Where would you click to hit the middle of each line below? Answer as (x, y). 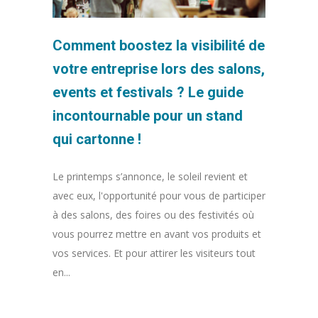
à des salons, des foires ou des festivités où (153, 214)
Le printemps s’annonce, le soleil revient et (150, 176)
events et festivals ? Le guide (148, 92)
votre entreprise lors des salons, (159, 68)
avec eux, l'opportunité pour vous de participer (159, 195)
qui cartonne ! (97, 139)
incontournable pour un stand (148, 115)
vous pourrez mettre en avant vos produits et (157, 234)
